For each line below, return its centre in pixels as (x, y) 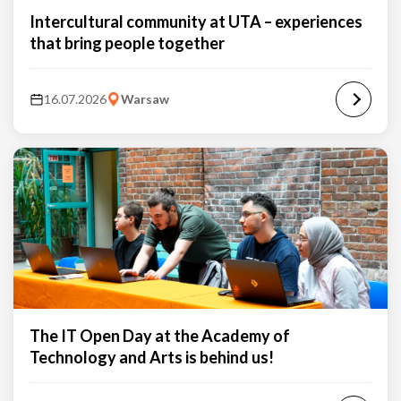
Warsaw (145, 99)
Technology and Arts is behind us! (152, 357)
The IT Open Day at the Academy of (160, 336)
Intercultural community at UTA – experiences (196, 21)
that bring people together (127, 43)
